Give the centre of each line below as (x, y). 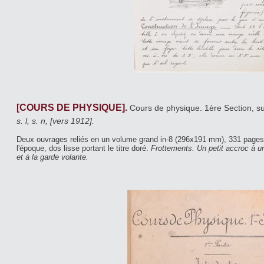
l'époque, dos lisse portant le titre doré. (84, 148)
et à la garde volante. (52, 157)
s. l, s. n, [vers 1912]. (55, 121)
